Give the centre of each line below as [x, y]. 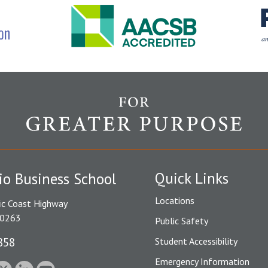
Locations [175, 201]
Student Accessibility [196, 241]
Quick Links [192, 179]
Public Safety [182, 221]
